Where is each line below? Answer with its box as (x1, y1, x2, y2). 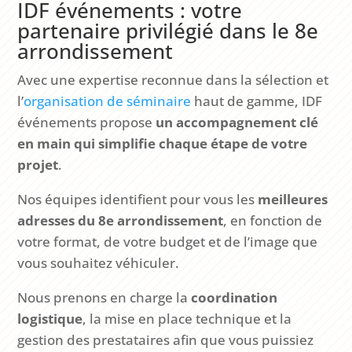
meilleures (258, 189, 328, 208)
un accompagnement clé (156, 112, 319, 131)
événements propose (17, 112, 156, 131)
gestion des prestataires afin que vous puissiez (17, 330, 314, 349)
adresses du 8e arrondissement (17, 211, 224, 229)
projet (17, 155, 59, 174)
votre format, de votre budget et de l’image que (17, 232, 318, 251)
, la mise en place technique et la (82, 309, 292, 328)
